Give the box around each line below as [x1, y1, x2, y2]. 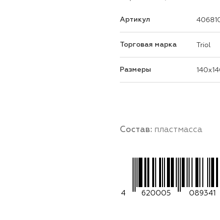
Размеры [120, 65, 151, 74]
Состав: [120, 124, 154, 134]
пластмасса [154, 124, 202, 134]
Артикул [120, 15, 150, 24]
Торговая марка [120, 40, 177, 49]
